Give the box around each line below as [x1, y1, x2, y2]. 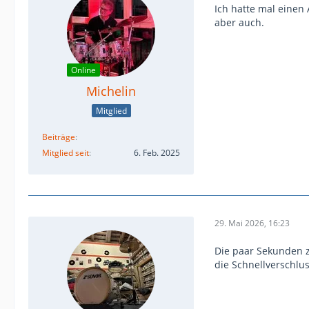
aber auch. [215, 16, 264, 29]
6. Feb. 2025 [134, 146, 180, 159]
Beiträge [42, 130, 75, 143]
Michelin [86, 83, 136, 99]
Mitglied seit [42, 146, 89, 159]
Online [71, 64, 96, 76]
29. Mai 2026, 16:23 [215, 217, 290, 230]
